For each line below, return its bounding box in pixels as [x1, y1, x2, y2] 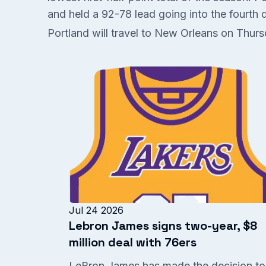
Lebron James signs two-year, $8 [69, 218, 257, 233]
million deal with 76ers [69, 235, 197, 250]
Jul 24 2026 [69, 204, 123, 216]
